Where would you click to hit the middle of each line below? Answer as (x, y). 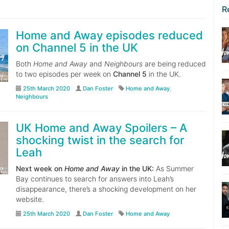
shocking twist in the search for (100, 140)
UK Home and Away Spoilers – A (101, 128)
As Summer (174, 168)
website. (30, 199)
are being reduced (174, 64)
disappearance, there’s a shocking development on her (106, 189)
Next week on (40, 168)
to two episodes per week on (64, 74)
